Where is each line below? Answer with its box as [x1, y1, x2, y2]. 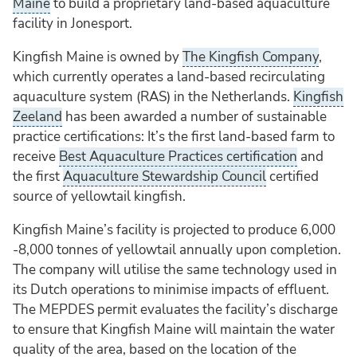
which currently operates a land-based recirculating [13, 68, 325, 87]
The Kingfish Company [182, 48, 319, 67]
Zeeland [13, 108, 62, 127]
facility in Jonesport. [13, 14, 132, 33]
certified [266, 167, 319, 186]
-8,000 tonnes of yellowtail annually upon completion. [13, 241, 341, 260]
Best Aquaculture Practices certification [59, 147, 297, 167]
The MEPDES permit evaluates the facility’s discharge [13, 300, 338, 320]
